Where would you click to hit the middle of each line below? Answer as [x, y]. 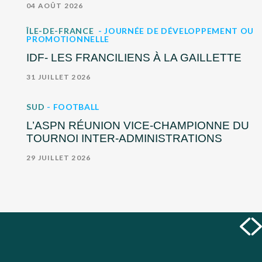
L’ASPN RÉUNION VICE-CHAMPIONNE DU [138, 125]
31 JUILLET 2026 [59, 77]
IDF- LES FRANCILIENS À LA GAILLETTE [134, 57]
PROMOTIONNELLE [68, 39]
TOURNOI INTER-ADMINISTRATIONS [125, 138]
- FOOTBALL [73, 106]
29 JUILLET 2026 [59, 157]
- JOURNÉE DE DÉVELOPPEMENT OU [176, 30]
